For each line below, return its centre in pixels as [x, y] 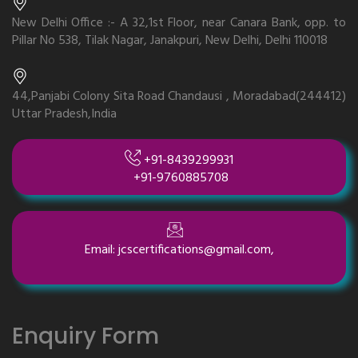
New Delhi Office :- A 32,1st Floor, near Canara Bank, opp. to [179, 23]
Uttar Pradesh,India [64, 114]
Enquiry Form [86, 336]
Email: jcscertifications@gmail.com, [179, 250]
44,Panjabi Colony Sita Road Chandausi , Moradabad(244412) [179, 97]
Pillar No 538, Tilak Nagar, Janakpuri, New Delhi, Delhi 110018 [170, 41]
